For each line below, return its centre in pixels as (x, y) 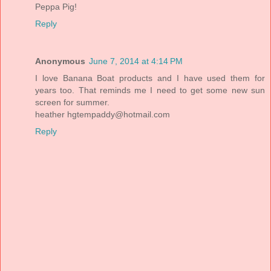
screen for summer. (72, 102)
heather (51, 114)
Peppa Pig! (56, 6)
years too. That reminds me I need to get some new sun (150, 90)
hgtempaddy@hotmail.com (119, 114)
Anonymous (60, 61)
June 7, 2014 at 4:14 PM (136, 61)
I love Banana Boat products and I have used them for (150, 78)
